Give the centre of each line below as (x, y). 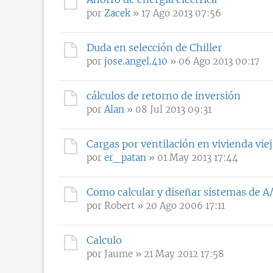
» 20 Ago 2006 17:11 (180, 205)
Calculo (104, 240)
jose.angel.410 (136, 61)
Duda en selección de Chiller (154, 47)
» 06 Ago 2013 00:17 (214, 61)
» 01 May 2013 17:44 (192, 157)
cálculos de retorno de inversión (164, 95)
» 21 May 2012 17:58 (179, 253)
